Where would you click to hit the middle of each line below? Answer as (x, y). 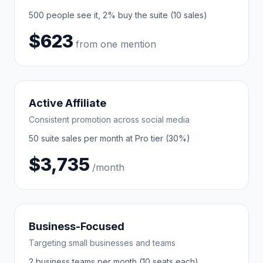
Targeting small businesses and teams (102, 243)
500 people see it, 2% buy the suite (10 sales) (118, 15)
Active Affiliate (68, 103)
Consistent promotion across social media (109, 119)
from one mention (116, 44)
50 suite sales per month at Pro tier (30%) (109, 138)
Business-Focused (77, 226)
